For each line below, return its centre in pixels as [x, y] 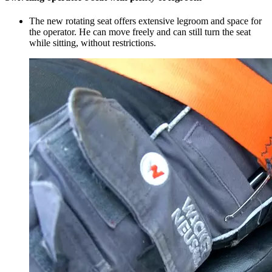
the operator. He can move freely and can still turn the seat [140, 32]
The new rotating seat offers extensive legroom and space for [145, 21]
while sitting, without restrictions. [93, 43]
